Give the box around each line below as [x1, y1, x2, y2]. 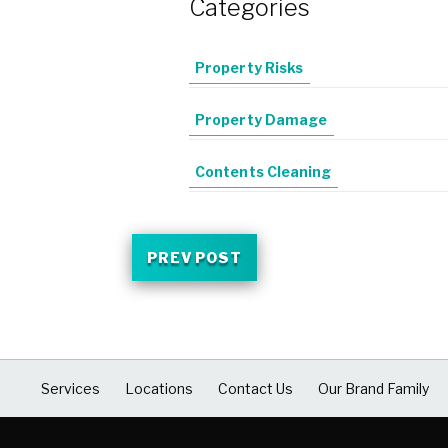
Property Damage [195, 111, 328, 129]
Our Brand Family [317, 379, 429, 397]
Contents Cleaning [195, 163, 332, 181]
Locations [125, 379, 194, 397]
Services [41, 379, 101, 397]
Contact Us [217, 379, 293, 397]
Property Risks [195, 59, 304, 77]
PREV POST [146, 248, 243, 266]
